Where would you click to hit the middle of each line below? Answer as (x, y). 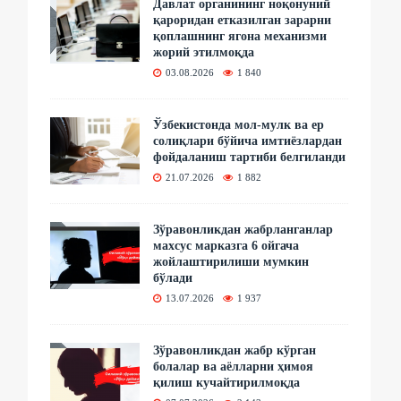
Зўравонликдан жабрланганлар (243, 229)
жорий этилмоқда (204, 52)
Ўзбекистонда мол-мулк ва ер (239, 124)
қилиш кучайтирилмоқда (227, 382)
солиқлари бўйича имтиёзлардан (248, 141)
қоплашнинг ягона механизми (240, 36)
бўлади (173, 277)
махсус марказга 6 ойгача (226, 245)
